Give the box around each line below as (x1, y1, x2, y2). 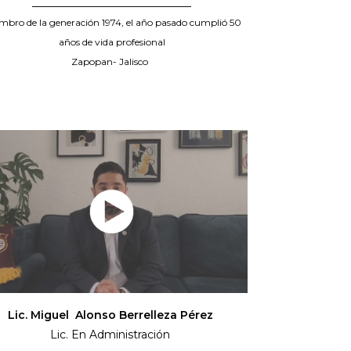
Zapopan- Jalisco (71, 56, 153, 68)
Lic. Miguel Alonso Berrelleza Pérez (7, 308, 216, 323)
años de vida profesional (58, 36, 165, 49)
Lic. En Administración (50, 327, 174, 342)
